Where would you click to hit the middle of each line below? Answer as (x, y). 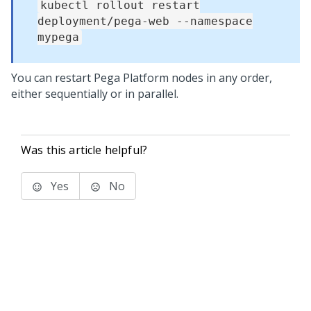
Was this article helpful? (84, 150)
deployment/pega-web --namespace (145, 21)
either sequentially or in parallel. (95, 94)
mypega (58, 37)
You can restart (52, 78)
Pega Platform (131, 78)
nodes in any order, (220, 78)
